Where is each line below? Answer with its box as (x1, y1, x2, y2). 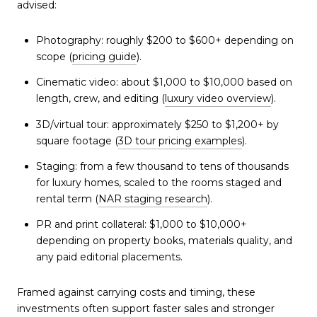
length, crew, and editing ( (35, 92, 165, 105)
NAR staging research (98, 192, 207, 205)
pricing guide (71, 50, 137, 63)
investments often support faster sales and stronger (17, 301, 275, 315)
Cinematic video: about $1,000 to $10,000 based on (35, 76, 292, 89)
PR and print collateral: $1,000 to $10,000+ (35, 218, 247, 231)
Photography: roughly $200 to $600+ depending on (35, 33, 294, 47)
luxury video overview (164, 92, 271, 105)
